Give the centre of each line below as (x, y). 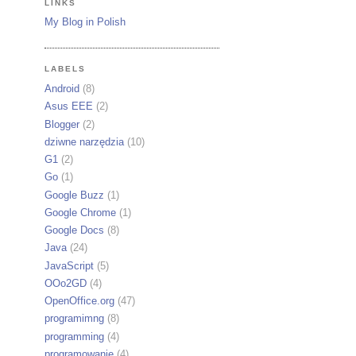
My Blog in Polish (85, 22)
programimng (74, 319)
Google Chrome (80, 212)
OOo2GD (66, 283)
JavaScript (69, 265)
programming (74, 336)
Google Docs (74, 230)
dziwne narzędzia (84, 141)
